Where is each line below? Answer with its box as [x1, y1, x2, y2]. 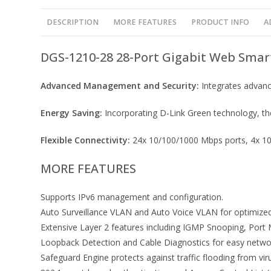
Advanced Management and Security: [41, 80, 200, 91]
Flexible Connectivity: [41, 134, 131, 146]
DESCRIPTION [47, 17, 99, 27]
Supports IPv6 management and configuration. [41, 191, 224, 203]
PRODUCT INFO [191, 17, 250, 27]
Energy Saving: [41, 107, 103, 119]
